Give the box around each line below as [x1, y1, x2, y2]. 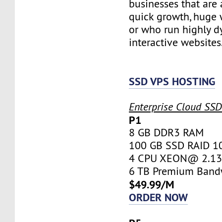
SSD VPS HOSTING [129, 74, 216, 88]
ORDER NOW [129, 190, 188, 204]
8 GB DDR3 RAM [129, 125, 204, 139]
